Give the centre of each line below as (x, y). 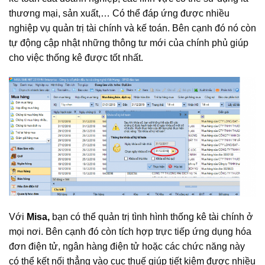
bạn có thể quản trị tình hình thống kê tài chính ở (153, 216)
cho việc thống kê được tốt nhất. (76, 57)
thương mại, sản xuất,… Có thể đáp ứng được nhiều (119, 13)
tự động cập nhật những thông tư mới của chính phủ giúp (129, 43)
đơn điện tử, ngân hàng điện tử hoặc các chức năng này (127, 246)
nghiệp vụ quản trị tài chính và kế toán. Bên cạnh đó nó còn (132, 28)
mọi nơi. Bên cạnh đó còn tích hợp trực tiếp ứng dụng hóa (130, 231)
